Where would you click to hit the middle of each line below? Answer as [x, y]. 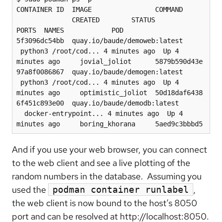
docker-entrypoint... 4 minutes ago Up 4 [100, 113]
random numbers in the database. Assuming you [107, 176]
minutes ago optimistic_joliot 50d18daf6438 [110, 92]
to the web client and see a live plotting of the [101, 163]
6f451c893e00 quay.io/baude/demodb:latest [98, 103]
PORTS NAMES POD [70, 30]
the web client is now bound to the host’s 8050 [105, 203]
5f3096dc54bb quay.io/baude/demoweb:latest [100, 40]
